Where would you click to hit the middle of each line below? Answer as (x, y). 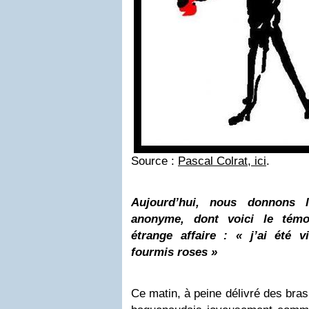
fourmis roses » (174, 252)
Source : (154, 161)
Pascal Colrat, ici (222, 161)
